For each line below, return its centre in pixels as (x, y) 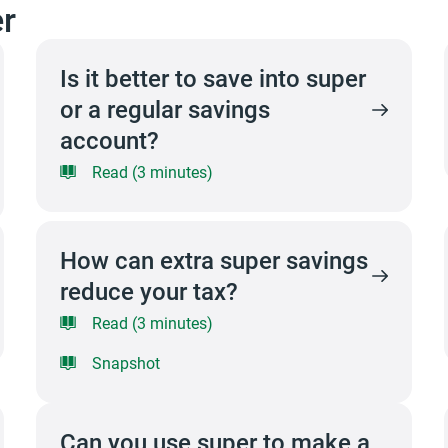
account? (109, 140)
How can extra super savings (213, 260)
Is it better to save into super (212, 78)
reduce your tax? (148, 291)
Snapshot (125, 362)
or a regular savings (164, 109)
